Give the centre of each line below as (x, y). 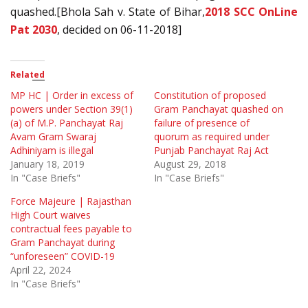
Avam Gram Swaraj (53, 136)
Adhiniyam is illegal (52, 150)
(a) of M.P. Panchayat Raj (67, 122)
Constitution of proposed (210, 95)
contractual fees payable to (71, 228)
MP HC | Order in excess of (72, 95)
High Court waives (51, 214)
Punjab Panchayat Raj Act (211, 150)
